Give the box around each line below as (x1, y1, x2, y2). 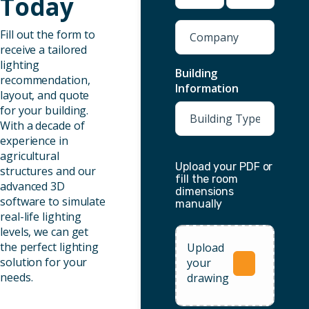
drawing (187, 270, 229, 286)
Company (175, 19, 224, 34)
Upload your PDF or (175, 160, 273, 173)
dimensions (175, 185, 235, 198)
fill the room (175, 172, 238, 186)
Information (175, 81, 239, 96)
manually (175, 197, 223, 210)
